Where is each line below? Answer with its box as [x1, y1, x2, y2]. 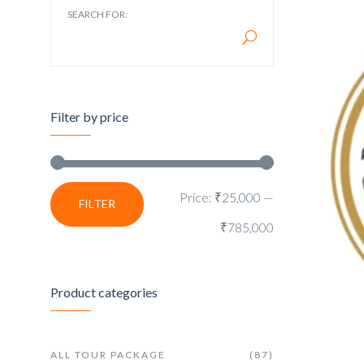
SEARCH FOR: [67, 7, 128, 20]
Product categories [50, 284, 158, 300]
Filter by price [50, 108, 128, 124]
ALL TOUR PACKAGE [50, 348, 166, 361]
